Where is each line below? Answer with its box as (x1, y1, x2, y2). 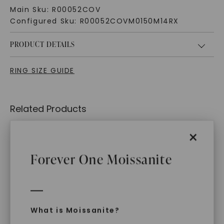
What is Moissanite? (30, 205, 120, 215)
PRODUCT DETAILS (9, 39, 75, 49)
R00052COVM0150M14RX (79, 16, 179, 26)
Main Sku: (9, 4, 52, 15)
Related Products (9, 102, 86, 115)
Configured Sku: (9, 16, 80, 26)
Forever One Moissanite (30, 150, 172, 168)
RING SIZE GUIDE (9, 65, 74, 76)
